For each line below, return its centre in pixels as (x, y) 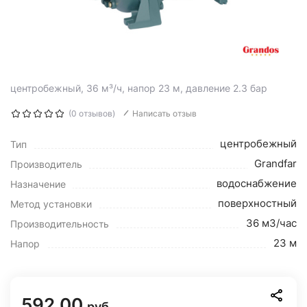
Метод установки (51, 204)
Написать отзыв (164, 113)
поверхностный (257, 203)
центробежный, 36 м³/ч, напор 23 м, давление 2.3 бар (139, 88)
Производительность (60, 224)
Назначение (38, 184)
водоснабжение (257, 183)
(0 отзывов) (92, 113)
